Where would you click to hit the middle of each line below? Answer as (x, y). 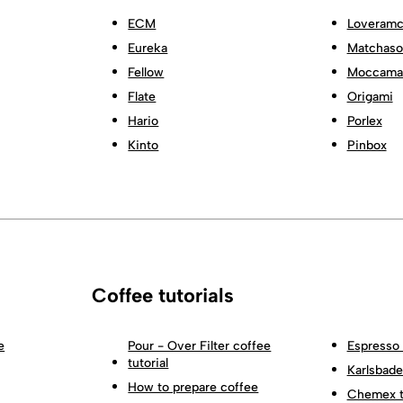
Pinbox (367, 145)
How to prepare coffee (193, 387)
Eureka (148, 48)
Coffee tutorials (163, 295)
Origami (370, 96)
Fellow (146, 72)
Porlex (364, 121)
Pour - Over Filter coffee (200, 345)
